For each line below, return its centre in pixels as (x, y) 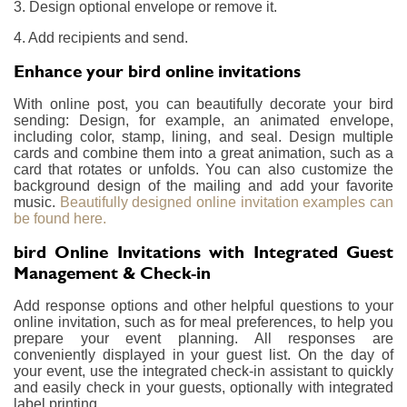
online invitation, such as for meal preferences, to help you (203, 322)
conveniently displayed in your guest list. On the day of (203, 354)
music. (37, 202)
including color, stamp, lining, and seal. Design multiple (203, 136)
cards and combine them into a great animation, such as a (203, 153)
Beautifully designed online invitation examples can (227, 202)
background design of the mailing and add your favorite (203, 185)
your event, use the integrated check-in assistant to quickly (203, 371)
